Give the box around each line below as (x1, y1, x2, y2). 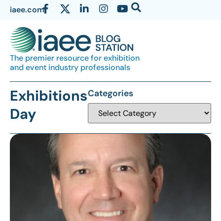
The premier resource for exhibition (10, 53, 140, 64)
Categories (88, 88, 134, 99)
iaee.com (10, 4, 44, 15)
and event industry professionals (10, 62, 130, 73)
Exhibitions (10, 86, 87, 106)
